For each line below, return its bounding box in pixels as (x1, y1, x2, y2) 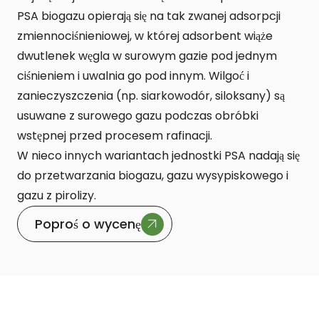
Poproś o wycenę (35, 215, 141, 234)
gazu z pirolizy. (17, 187, 99, 204)
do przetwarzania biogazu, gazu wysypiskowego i (17, 167, 288, 184)
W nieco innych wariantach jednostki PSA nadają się (17, 147, 300, 164)
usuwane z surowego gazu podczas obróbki (17, 107, 258, 124)
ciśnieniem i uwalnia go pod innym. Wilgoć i (17, 67, 249, 84)
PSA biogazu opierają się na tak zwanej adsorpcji (17, 7, 281, 24)
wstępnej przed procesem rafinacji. (17, 127, 212, 144)
